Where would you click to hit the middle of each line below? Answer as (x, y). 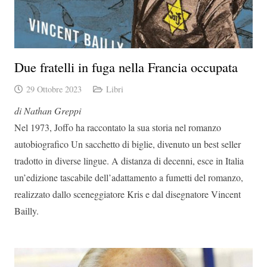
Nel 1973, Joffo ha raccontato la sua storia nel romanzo (118, 127)
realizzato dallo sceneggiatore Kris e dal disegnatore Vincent (128, 194)
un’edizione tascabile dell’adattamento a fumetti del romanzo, (129, 177)
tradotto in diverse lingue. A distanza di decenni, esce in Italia (129, 160)
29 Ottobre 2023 (54, 89)
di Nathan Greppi (48, 110)
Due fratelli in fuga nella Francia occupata (126, 66)
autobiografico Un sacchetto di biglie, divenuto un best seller (128, 144)
